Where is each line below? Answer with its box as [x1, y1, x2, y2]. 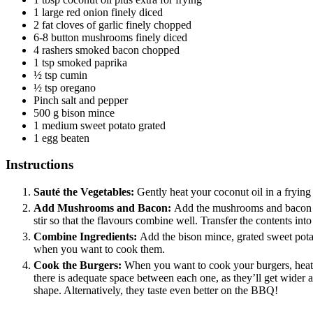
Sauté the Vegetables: [34, 186, 137, 198]
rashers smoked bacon [42, 43, 139, 56]
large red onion [42, 6, 108, 18]
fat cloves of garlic [42, 18, 123, 31]
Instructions [6, 157, 73, 173]
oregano [60, 81, 96, 94]
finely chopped [126, 18, 191, 31]
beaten [61, 131, 89, 144]
